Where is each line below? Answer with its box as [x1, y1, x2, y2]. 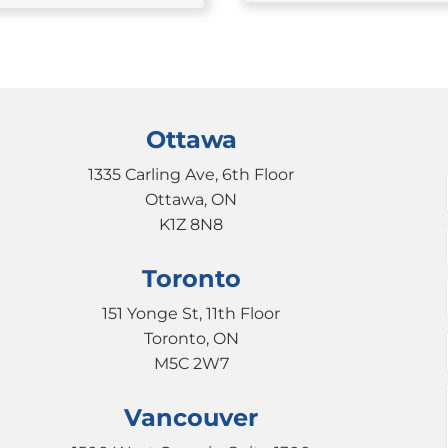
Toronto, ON [143, 328, 239, 348]
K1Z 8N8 [159, 214, 224, 234]
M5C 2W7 [153, 353, 229, 373]
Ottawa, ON [145, 189, 238, 209]
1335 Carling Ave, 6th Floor [88, 164, 295, 184]
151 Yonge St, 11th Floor [102, 303, 281, 323]
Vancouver [124, 402, 259, 432]
